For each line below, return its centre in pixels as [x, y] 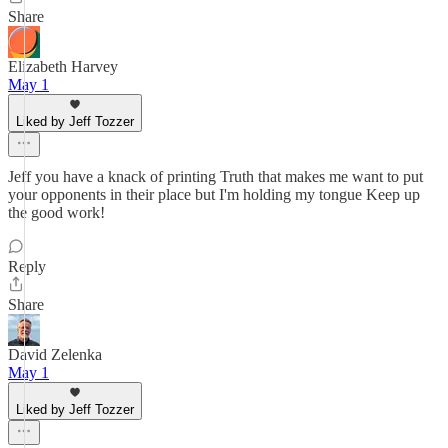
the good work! [56, 212]
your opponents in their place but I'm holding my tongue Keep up [214, 194]
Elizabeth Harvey [63, 66]
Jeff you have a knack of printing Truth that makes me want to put [215, 176]
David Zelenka [55, 354]
